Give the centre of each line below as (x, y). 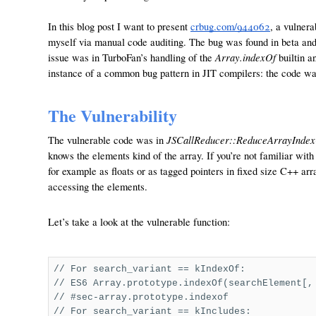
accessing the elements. (98, 187)
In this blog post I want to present (119, 26)
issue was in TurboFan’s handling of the (132, 57)
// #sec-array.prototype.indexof (141, 297)
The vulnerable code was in (107, 140)
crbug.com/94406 (227, 26)
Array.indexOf (245, 57)
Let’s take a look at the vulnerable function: (139, 222)
